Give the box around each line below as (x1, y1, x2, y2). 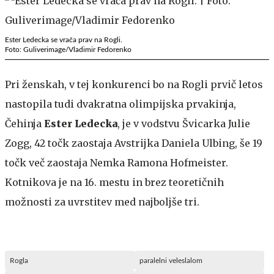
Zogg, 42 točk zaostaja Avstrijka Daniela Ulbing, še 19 (5, 136, 262, 149)
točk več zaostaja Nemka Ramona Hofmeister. (5, 156, 228, 169)
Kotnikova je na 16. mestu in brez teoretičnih (5, 176, 224, 188)
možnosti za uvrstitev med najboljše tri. (5, 195, 199, 208)
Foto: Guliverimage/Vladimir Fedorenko (5, 45, 131, 53)
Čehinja (5, 117, 44, 130)
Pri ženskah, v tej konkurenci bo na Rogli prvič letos (5, 78, 263, 91)
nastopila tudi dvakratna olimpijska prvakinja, (5, 97, 236, 110)
